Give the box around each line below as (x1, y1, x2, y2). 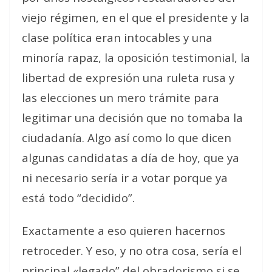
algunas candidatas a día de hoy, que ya (22, 150, 239, 165)
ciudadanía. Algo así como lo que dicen (22, 130, 231, 145)
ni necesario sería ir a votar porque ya (22, 170, 228, 185)
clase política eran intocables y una (22, 30, 212, 45)
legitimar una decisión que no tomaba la (22, 110, 243, 125)
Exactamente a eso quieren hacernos (22, 223, 225, 238)
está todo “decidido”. (22, 190, 135, 205)
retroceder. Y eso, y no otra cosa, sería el (22, 243, 242, 258)
